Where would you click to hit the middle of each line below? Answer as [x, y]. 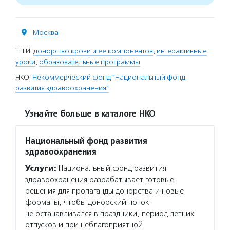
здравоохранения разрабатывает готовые [100, 179]
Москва [46, 32]
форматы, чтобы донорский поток [87, 202]
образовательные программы [90, 62]
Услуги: [41, 168]
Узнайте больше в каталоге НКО [90, 114]
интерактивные [182, 51]
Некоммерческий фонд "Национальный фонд [109, 77]
